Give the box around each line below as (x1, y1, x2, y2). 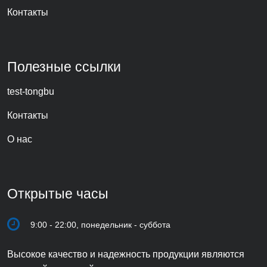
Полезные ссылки (7, 59, 121, 75)
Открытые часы (7, 186, 108, 202)
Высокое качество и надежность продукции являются (7, 249, 244, 260)
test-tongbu (7, 86, 54, 97)
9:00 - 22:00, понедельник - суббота (30, 219, 170, 229)
